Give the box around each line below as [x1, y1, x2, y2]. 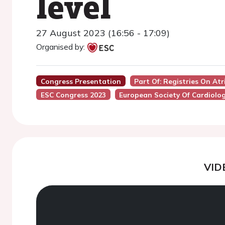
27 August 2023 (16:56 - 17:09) [36, 27, 170, 39]
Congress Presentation [40, 77, 121, 85]
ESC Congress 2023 [40, 90, 106, 99]
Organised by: [36, 42, 85, 52]
